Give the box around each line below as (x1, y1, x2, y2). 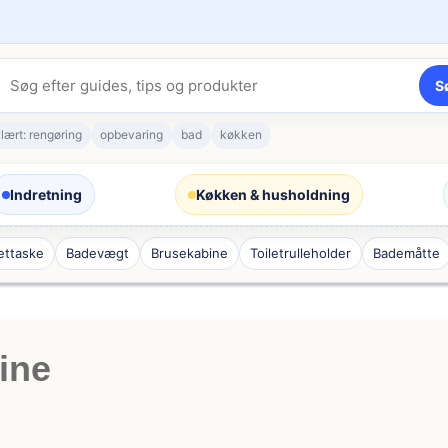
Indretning (10, 186, 82, 203)
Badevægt (66, 245, 130, 261)
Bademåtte (373, 245, 441, 261)
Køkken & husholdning (196, 186, 350, 203)
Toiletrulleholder (250, 245, 352, 261)
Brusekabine (151, 245, 229, 261)
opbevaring (99, 127, 163, 142)
